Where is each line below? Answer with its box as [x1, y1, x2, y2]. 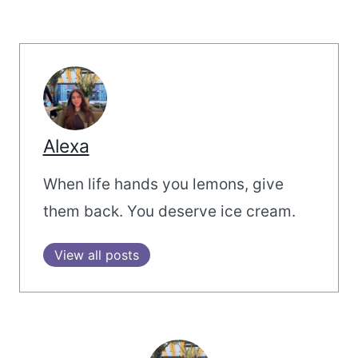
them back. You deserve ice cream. [42, 202, 296, 221]
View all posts [54, 247, 139, 264]
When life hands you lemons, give [42, 175, 284, 194]
